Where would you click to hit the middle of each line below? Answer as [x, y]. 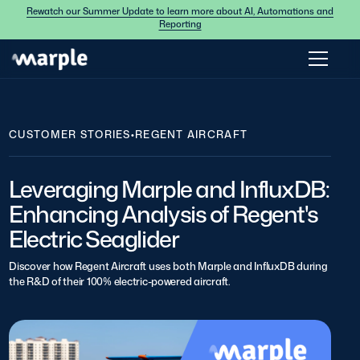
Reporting [180, 24]
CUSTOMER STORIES [70, 134]
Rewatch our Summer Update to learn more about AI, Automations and [180, 11]
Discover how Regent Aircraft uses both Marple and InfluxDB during [168, 266]
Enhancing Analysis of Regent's [164, 214]
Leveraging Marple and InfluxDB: [169, 189]
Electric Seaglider [94, 239]
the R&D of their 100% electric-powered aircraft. [120, 281]
